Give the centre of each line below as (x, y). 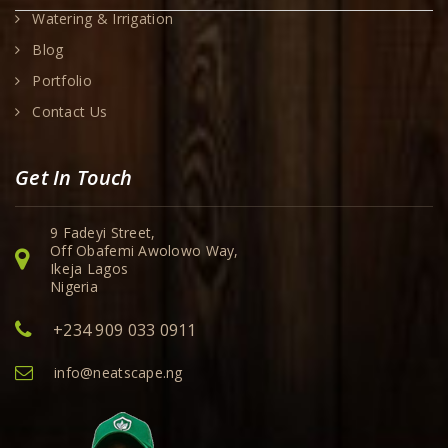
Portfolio (62, 81)
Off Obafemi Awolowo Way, (144, 251)
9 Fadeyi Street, (103, 233)
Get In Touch (74, 178)
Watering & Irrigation (103, 19)
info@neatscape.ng (118, 373)
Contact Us (70, 112)
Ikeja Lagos (89, 269)
